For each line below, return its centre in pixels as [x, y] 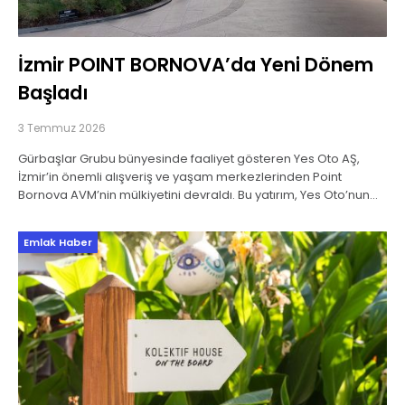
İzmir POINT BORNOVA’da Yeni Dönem [196, 64]
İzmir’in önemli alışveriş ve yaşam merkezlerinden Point [180, 176]
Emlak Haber [58, 242]
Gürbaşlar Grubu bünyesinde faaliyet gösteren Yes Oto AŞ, [189, 158]
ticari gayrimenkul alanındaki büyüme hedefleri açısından [187, 212]
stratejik [41, 231]
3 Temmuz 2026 [62, 127]
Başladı [53, 92]
